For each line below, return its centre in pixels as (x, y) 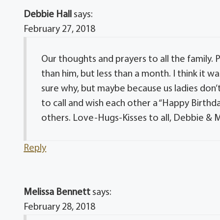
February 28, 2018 (60, 207)
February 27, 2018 (60, 29)
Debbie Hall (48, 14)
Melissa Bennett (57, 192)
